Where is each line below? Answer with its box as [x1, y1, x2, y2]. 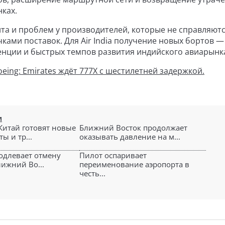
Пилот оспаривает [79, 150, 147, 160]
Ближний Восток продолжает [79, 123, 187, 133]
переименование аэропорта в [79, 159, 189, 169]
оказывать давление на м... [79, 132, 180, 142]
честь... [79, 168, 105, 178]
